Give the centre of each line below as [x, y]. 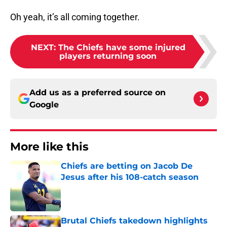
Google [44, 105]
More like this [49, 147]
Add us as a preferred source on [98, 93]
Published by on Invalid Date [104, 187]
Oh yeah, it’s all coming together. [75, 17]
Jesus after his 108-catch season [130, 177]
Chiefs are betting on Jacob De [127, 166]
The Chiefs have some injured [122, 48]
